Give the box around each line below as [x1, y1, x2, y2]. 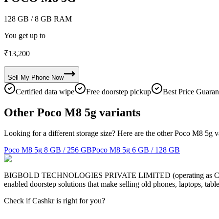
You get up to [4, 31, 45, 40]
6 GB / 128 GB [132, 145, 180, 154]
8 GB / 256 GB [44, 145, 92, 154]
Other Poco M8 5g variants [4, 106, 140, 119]
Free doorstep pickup [86, 87, 151, 96]
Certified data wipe [16, 87, 74, 96]
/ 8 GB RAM [29, 14, 72, 23]
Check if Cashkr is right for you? [4, 196, 105, 205]
